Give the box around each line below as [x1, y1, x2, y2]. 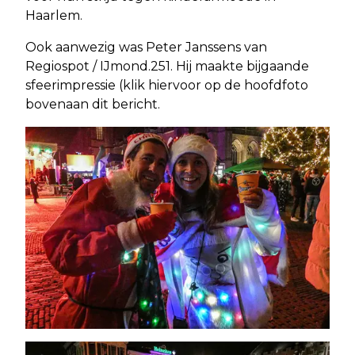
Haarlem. [25, 7, 82, 23]
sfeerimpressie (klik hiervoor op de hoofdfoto [25, 77, 308, 93]
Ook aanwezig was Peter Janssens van [25, 39, 267, 55]
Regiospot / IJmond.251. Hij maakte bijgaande [25, 58, 309, 74]
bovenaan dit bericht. [25, 96, 160, 112]
